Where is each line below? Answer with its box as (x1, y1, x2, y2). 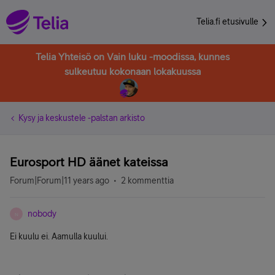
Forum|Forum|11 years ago (10, 176, 109, 185)
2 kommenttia (121, 176, 174, 185)
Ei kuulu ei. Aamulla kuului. (10, 231, 108, 241)
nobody (28, 209, 56, 219)
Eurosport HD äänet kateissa (10, 155, 168, 169)
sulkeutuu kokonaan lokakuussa (64, 66, 201, 77)
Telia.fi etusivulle (196, 17, 260, 26)
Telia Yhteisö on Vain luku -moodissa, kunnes (36, 51, 230, 62)
